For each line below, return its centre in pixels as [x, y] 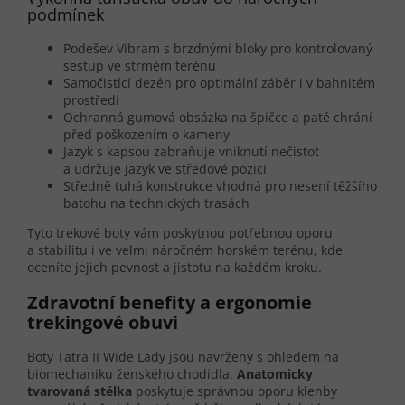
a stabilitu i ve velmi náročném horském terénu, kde [185, 250]
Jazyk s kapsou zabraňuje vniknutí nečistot [191, 152]
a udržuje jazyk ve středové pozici [165, 169]
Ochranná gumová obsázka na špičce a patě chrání [218, 118]
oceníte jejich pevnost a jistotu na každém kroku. [174, 268]
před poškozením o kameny [146, 135]
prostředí [91, 100]
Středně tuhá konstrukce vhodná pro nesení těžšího [220, 186]
